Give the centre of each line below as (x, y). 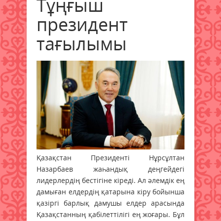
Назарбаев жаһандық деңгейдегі (110, 169)
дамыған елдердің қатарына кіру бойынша (110, 191)
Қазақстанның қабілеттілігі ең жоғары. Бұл (110, 214)
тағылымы (82, 43)
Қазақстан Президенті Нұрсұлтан (110, 157)
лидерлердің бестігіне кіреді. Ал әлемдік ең (110, 180)
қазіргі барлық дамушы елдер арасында (110, 203)
